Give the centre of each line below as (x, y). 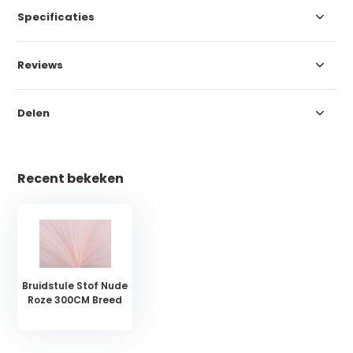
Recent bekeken (71, 179)
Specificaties (56, 17)
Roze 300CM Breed (75, 300)
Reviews (41, 65)
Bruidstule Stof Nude (75, 286)
